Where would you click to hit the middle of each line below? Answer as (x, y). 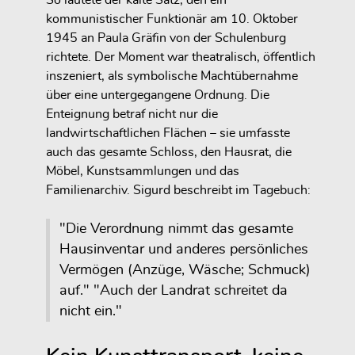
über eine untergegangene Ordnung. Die (158, 95)
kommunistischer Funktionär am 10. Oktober (172, 19)
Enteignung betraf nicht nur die (132, 115)
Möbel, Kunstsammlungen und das (143, 172)
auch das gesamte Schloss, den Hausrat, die (169, 153)
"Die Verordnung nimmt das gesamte (176, 229)
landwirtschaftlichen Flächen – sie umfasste (168, 134)
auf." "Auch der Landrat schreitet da (174, 291)
